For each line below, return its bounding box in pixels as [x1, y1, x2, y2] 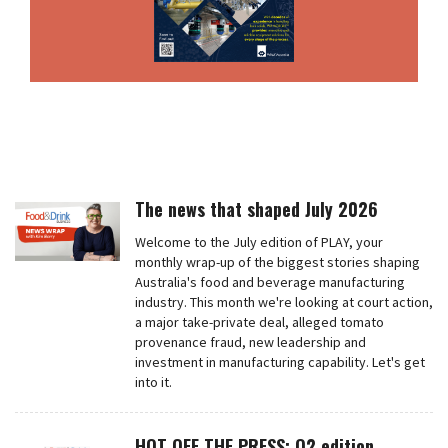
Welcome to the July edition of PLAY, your [134, 233, 383, 252]
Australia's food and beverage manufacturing [134, 273, 405, 292]
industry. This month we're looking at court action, [134, 293, 433, 312]
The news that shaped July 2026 [134, 196, 378, 223]
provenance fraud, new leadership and [134, 333, 366, 352]
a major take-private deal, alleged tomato [134, 313, 384, 332]
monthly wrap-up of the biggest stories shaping [134, 253, 420, 272]
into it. [134, 373, 175, 392]
